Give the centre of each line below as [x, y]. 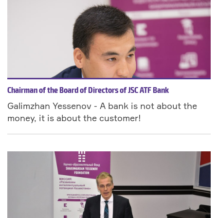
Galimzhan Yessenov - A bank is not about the [102, 106]
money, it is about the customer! [74, 118]
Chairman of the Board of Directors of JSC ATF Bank [88, 91]
